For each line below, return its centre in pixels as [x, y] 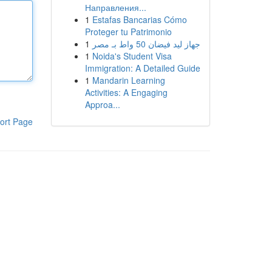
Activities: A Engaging [126, 92]
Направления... [115, 7]
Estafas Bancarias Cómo [139, 19]
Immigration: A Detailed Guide [142, 68]
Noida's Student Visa [132, 56]
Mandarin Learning [128, 80]
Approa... [102, 104]
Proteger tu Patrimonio [128, 32]
